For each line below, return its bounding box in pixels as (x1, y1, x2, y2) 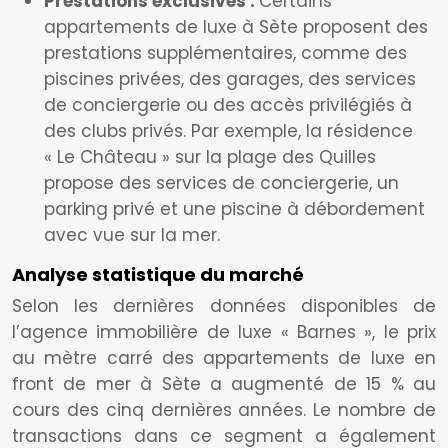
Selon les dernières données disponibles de (12, 294, 436, 318)
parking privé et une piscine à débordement (44, 197, 425, 221)
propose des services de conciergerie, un (44, 171, 399, 195)
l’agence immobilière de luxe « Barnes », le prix (12, 320, 436, 344)
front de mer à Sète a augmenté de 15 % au (12, 372, 436, 396)
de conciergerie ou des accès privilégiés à (44, 93, 412, 117)
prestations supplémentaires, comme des (44, 41, 407, 65)
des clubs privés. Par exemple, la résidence (44, 119, 413, 143)
